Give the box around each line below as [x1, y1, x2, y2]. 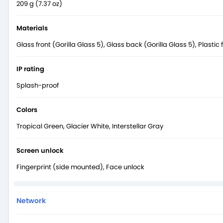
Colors [16, 105, 37, 114]
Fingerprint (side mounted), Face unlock [16, 162, 144, 172]
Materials [16, 23, 48, 33]
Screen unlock [16, 145, 64, 155]
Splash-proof [16, 80, 59, 90]
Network [16, 195, 46, 206]
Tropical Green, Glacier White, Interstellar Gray [16, 121, 163, 131]
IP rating [16, 64, 44, 74]
